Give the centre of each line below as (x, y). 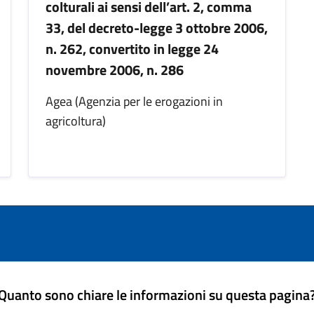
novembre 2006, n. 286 (115, 70)
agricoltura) (76, 121)
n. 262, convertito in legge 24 (132, 49)
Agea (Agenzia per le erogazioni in (134, 102)
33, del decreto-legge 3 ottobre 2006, (157, 28)
